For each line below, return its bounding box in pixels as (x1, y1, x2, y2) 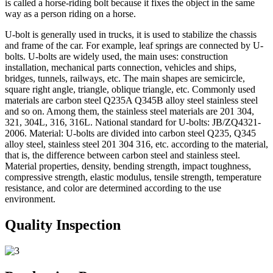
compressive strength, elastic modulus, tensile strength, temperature (5, 171, 261, 182)
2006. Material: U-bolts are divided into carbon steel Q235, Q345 (5, 127, 256, 138)
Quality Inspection (5, 216, 121, 233)
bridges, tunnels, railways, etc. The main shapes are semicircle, (5, 73, 245, 83)
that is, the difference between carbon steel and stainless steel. (5, 149, 240, 160)
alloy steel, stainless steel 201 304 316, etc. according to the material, (5, 138, 268, 149)
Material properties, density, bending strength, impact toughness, (5, 160, 251, 171)
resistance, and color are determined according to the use (5, 182, 221, 193)
